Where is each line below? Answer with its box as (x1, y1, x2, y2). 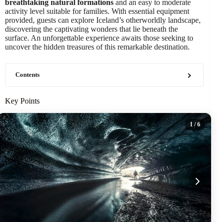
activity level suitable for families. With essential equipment (5, 7, 189, 15)
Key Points (5, 97, 40, 105)
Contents (15, 71, 40, 78)
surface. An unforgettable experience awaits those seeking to (5, 34, 193, 42)
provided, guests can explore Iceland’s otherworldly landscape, (5, 16, 201, 24)
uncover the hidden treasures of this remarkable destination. (5, 43, 190, 51)
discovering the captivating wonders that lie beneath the (5, 25, 178, 33)
